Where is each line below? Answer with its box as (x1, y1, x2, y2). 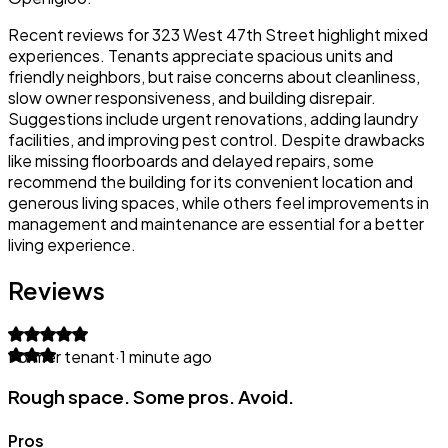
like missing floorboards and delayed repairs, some (8, 149, 374, 171)
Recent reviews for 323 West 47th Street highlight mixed (8, 23, 428, 45)
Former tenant (8, 345, 115, 367)
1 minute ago (120, 345, 212, 367)
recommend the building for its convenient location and (8, 170, 413, 192)
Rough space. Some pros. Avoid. (8, 385, 294, 409)
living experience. (8, 233, 136, 255)
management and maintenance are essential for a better (8, 212, 424, 234)
